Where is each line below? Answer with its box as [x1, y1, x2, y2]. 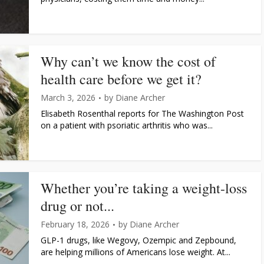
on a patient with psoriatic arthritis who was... [41, 120, 213, 131]
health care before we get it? [41, 70, 202, 88]
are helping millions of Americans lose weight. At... [41, 246, 230, 258]
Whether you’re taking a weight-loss [41, 179, 247, 197]
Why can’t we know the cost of [41, 52, 216, 71]
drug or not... [41, 196, 114, 215]
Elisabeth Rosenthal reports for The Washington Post [41, 108, 244, 119]
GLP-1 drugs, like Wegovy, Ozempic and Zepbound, [41, 235, 236, 246]
